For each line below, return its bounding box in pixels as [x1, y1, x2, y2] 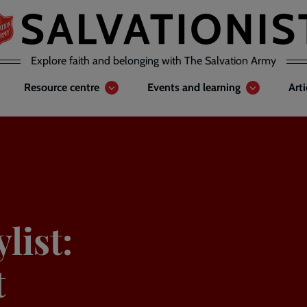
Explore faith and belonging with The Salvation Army [31, 54, 276, 67]
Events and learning [147, 81, 241, 94]
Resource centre [24, 81, 99, 94]
